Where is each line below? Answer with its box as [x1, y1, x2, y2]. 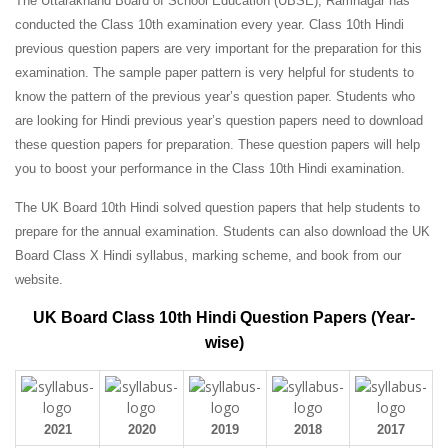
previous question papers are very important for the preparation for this [15, 41, 422, 56]
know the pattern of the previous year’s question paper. [15, 89, 336, 104]
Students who [336, 89, 415, 104]
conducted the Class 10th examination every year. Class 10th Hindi [15, 17, 404, 32]
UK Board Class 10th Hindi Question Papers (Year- [33, 309, 415, 326]
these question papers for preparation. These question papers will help [15, 137, 420, 152]
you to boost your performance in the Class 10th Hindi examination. [15, 161, 405, 176]
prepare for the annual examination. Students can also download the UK [15, 224, 430, 239]
